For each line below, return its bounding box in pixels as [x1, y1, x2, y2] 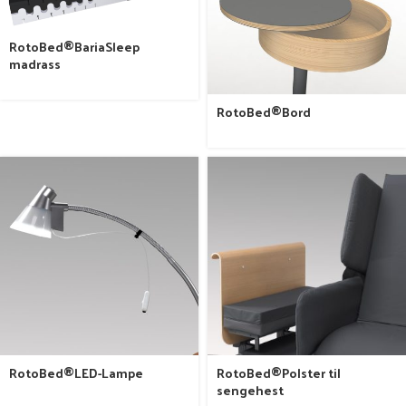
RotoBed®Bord [217, 101, 311, 124]
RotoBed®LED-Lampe [9, 362, 143, 385]
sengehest [217, 379, 284, 402]
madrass [9, 52, 61, 75]
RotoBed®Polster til [217, 362, 341, 385]
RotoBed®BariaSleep [9, 34, 140, 58]
